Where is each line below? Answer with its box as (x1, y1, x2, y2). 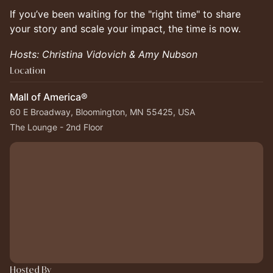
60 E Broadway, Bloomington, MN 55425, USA (10, 107, 195, 117)
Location (10, 65, 45, 76)
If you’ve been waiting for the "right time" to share (10, 8, 241, 20)
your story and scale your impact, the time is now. (10, 23, 241, 35)
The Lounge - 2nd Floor (10, 122, 103, 132)
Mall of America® (10, 91, 88, 103)
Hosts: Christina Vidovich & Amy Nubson (10, 48, 197, 60)
